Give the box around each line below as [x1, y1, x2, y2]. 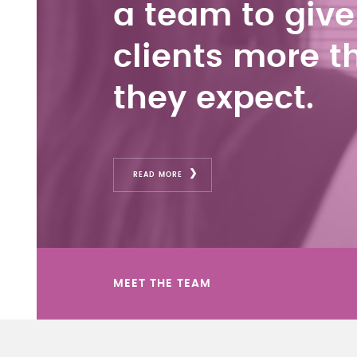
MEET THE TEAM [113, 277, 211, 289]
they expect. [113, 82, 314, 115]
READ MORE [133, 171, 182, 178]
